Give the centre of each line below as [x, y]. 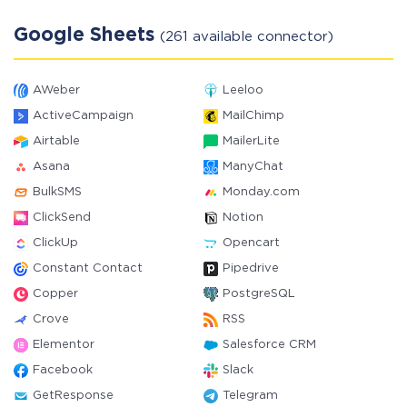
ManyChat [253, 167]
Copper [55, 294]
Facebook [63, 370]
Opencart [251, 243]
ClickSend [62, 218]
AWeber [56, 90]
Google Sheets [87, 35]
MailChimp [253, 116]
